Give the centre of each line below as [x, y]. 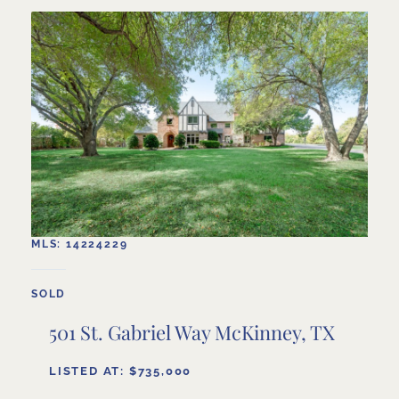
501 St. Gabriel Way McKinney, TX [192, 332]
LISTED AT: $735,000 [121, 370]
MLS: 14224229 [80, 244]
